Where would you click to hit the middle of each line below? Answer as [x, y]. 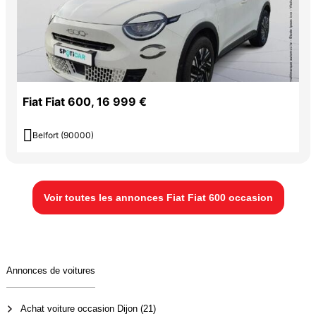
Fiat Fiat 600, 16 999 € [85, 102]
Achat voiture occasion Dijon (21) [88, 309]
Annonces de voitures [50, 271]
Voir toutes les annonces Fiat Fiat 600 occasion [158, 198]
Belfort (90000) [63, 135]
